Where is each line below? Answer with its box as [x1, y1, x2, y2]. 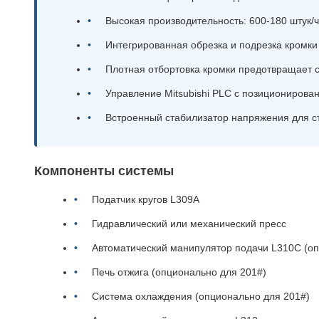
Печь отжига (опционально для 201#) [92, 266, 266, 278]
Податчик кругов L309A [92, 194, 199, 205]
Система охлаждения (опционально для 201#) [92, 291, 310, 302]
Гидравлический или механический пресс [92, 218, 286, 229]
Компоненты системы [34, 164, 174, 178]
